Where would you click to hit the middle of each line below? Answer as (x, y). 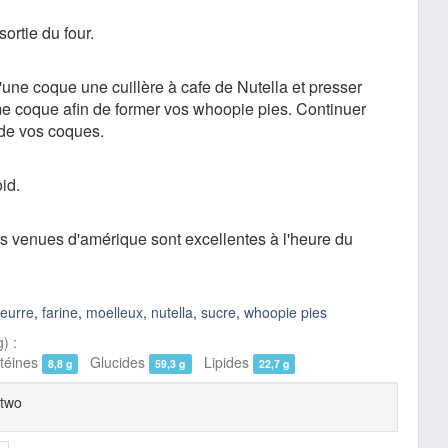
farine (60, 311)
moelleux (114, 311)
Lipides (222, 361)
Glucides (114, 361)
